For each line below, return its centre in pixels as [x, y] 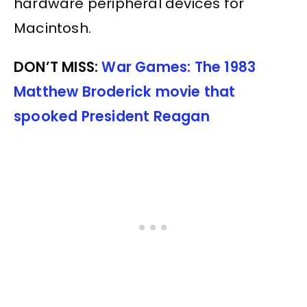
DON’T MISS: [58, 67]
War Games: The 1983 [179, 67]
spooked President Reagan [112, 116]
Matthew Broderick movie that [125, 91]
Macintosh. [52, 28]
